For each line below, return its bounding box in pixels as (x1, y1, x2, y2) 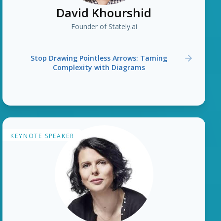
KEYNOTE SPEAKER (10, 132, 74, 140)
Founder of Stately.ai (71, 22, 137, 31)
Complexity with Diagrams (53, 63, 146, 72)
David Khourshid (56, 4, 152, 21)
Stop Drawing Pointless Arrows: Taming (31, 53, 168, 63)
